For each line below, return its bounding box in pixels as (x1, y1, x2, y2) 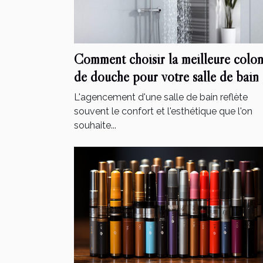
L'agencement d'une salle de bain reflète (74, 91, 248, 103)
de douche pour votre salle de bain (74, 68, 259, 85)
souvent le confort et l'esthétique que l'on (74, 105, 252, 117)
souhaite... (74, 119, 116, 131)
